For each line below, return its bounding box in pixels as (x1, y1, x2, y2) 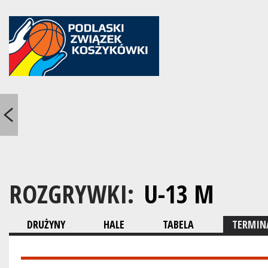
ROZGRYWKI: (9, 176, 140, 211)
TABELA (163, 217, 194, 232)
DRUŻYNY (27, 217, 65, 232)
